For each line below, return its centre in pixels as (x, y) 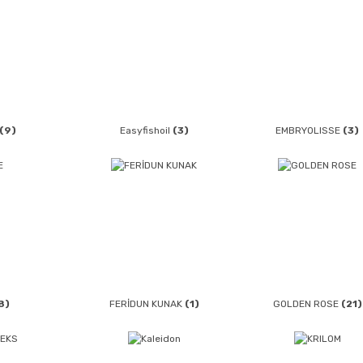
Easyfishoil (146, 131)
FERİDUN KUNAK (147, 303)
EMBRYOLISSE (310, 131)
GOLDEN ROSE (307, 303)
